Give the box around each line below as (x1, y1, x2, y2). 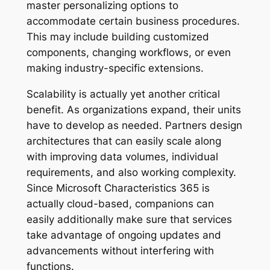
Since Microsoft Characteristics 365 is (26, 181, 210, 194)
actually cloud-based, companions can (26, 197, 214, 210)
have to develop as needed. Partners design (26, 119, 242, 131)
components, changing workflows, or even (26, 46, 231, 58)
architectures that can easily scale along (26, 134, 221, 147)
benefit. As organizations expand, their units (26, 103, 241, 116)
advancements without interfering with (26, 244, 214, 257)
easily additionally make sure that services (26, 213, 232, 225)
